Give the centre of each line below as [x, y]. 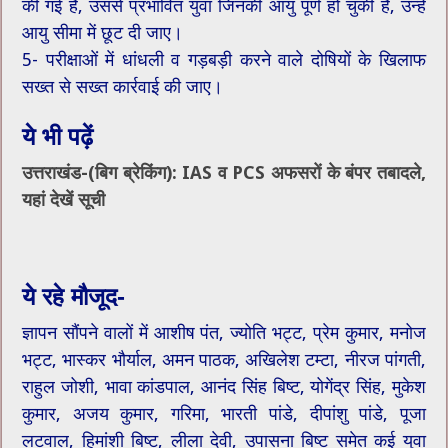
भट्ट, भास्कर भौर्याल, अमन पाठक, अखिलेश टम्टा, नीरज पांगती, [224, 360]
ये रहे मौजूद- [74, 297]
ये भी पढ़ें [58, 137]
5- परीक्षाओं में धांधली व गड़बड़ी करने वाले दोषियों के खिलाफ [224, 60]
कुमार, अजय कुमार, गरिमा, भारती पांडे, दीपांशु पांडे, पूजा [224, 414]
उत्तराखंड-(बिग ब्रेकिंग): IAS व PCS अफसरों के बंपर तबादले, [224, 173]
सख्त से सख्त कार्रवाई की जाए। [123, 87]
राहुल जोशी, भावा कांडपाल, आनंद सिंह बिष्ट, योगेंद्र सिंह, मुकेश [224, 387]
